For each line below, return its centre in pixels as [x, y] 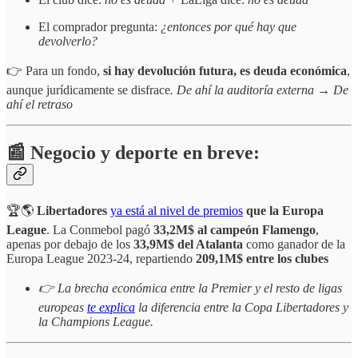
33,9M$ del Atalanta [188, 245]
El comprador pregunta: [99, 27]
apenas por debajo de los [70, 245]
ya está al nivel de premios [177, 211]
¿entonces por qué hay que [229, 27]
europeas [63, 308]
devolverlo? [68, 42]
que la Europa [283, 211]
